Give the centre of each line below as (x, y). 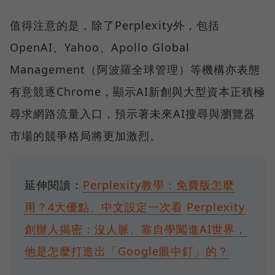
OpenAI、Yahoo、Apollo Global (100, 48)
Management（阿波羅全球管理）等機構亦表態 (135, 70)
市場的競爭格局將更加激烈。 (86, 136)
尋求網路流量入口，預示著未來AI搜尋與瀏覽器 (133, 114)
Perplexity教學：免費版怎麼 (159, 185)
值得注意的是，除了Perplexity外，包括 (115, 25)
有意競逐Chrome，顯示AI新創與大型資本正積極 (137, 92)
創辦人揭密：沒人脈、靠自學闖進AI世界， (136, 229)
